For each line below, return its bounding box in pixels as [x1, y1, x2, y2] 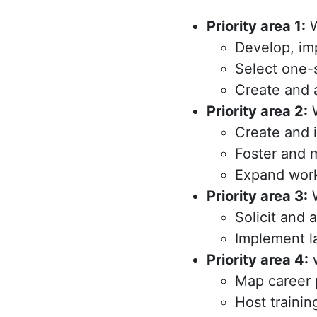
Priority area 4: [207, 251, 309, 268]
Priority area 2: [207, 103, 308, 120]
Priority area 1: [207, 18, 306, 35]
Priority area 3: [207, 188, 308, 204]
